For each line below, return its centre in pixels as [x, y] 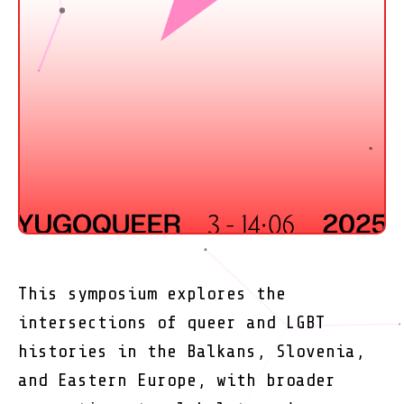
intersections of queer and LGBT [172, 322]
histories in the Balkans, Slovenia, [192, 351]
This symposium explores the [152, 293]
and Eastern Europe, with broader [177, 380]
